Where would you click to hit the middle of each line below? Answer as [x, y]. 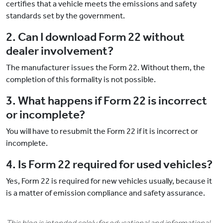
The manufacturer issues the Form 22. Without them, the [106, 68]
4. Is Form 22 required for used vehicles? [109, 165]
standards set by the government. [66, 16]
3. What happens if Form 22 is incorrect [107, 101]
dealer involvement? [60, 51]
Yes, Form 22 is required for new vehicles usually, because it [109, 181]
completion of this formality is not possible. [82, 80]
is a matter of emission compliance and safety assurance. [106, 193]
